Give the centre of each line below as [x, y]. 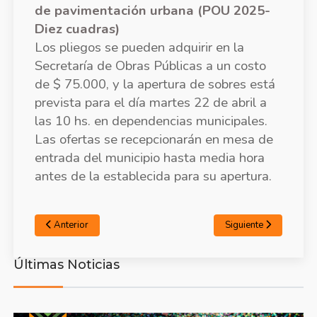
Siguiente [244, 225]
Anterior [71, 225]
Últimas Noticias [66, 264]
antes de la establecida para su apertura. [153, 176]
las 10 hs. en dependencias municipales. [151, 121]
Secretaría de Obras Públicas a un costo [150, 65]
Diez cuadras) [77, 29]
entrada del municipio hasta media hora [149, 157]
